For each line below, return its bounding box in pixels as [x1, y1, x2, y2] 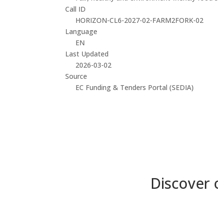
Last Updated [65, 49, 109, 58]
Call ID [65, 4, 86, 14]
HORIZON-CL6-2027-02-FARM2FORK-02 [75, 15, 204, 25]
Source [65, 71, 88, 81]
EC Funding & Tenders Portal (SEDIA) [75, 82, 194, 92]
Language [65, 26, 98, 36]
